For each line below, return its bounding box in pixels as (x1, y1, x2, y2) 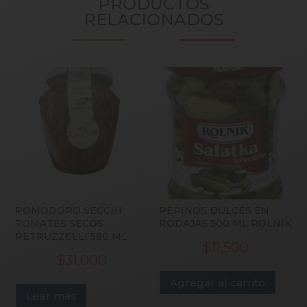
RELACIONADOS (83, 9, 223, 29)
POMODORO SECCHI (15, 204, 123, 217)
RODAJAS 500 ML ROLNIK (159, 217, 292, 230)
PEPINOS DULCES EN (159, 204, 270, 217)
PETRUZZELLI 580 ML (15, 230, 128, 243)
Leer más (26, 288, 77, 302)
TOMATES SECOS (15, 217, 104, 230)
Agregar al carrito (170, 275, 266, 289)
